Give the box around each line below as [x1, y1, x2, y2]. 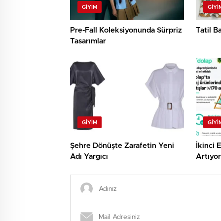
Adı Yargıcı [70, 153, 108, 161]
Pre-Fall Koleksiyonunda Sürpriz [70, 27, 182, 35]
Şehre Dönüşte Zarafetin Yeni [70, 142, 174, 150]
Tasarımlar [70, 37, 106, 45]
